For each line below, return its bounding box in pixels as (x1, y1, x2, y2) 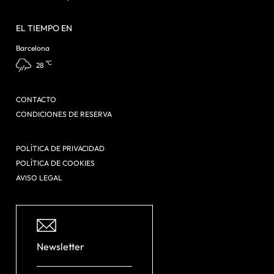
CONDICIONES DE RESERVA (16, 109, 112, 119)
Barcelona (16, 43, 50, 53)
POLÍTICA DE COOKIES (16, 158, 95, 168)
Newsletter (37, 240, 84, 253)
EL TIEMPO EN (16, 23, 72, 34)
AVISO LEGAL (16, 173, 62, 182)
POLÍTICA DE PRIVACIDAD (16, 144, 105, 153)
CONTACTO (16, 95, 56, 104)
